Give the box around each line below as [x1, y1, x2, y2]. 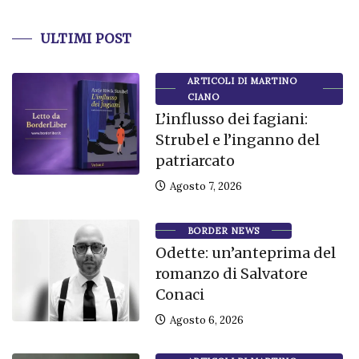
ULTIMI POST [40, 30, 133, 46]
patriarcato [155, 151, 235, 170]
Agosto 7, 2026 [167, 179, 242, 193]
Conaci [155, 284, 204, 304]
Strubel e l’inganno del [155, 130, 320, 149]
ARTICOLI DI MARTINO [187, 75, 297, 87]
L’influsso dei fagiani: [155, 109, 308, 128]
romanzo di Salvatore [155, 264, 308, 283]
